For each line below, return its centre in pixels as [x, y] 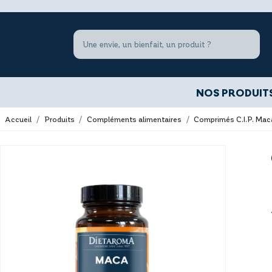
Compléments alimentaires [134, 119]
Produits [59, 119]
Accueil [19, 119]
